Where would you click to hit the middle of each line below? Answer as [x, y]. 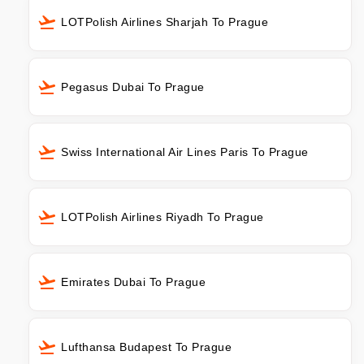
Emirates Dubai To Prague [133, 282]
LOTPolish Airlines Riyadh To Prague [162, 217]
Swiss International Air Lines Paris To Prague [185, 152]
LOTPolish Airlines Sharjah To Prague [165, 22]
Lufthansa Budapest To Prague [146, 347]
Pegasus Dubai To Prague [133, 87]
